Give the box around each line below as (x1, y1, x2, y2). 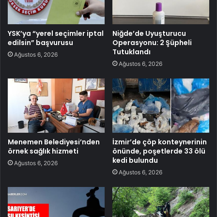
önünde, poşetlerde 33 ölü (112, 146, 205, 156)
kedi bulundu (112, 155, 158, 166)
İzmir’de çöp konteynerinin (112, 137, 207, 147)
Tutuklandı (112, 46, 151, 57)
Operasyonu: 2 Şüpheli (112, 37, 192, 47)
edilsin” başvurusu (8, 37, 73, 47)
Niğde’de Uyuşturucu (112, 28, 186, 38)
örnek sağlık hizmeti (8, 146, 78, 156)
